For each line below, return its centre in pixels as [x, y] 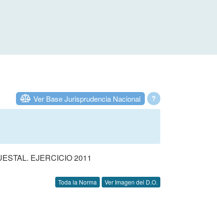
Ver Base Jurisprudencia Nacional [87, 99]
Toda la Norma [77, 182]
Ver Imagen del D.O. [131, 182]
